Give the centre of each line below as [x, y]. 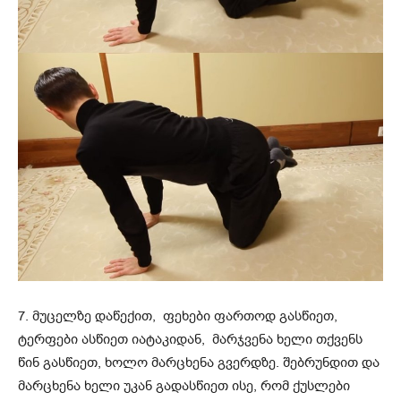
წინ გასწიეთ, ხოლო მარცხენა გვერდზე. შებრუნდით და [199, 362]
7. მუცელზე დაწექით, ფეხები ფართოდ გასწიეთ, [178, 316]
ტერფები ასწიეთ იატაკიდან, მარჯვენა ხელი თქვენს [190, 339]
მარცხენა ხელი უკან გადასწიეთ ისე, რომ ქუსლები [184, 385]
